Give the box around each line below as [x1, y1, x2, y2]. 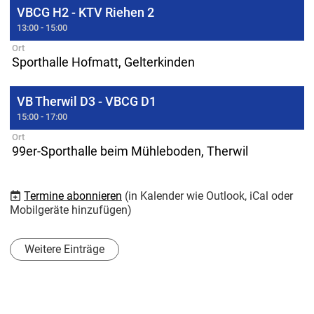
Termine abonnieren [24, 189, 122, 203]
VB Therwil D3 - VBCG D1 [17, 94, 156, 109]
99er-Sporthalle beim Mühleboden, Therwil [12, 144, 248, 158]
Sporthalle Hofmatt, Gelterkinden [12, 55, 195, 69]
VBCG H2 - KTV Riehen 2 [17, 5, 154, 20]
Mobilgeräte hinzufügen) [10, 203, 132, 217]
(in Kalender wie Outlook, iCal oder [125, 189, 293, 203]
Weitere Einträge [25, 243, 104, 256]
